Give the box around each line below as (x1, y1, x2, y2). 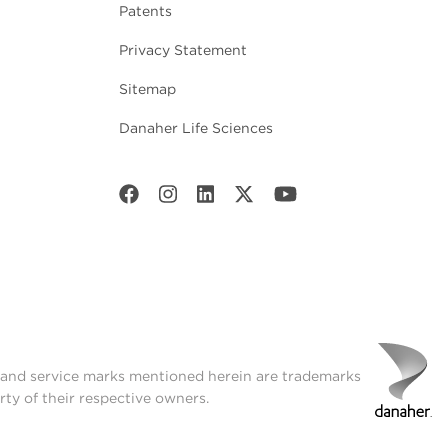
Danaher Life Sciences (119, 120, 273, 137)
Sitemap (119, 81, 176, 98)
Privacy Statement (119, 42, 247, 59)
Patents (119, 3, 172, 20)
